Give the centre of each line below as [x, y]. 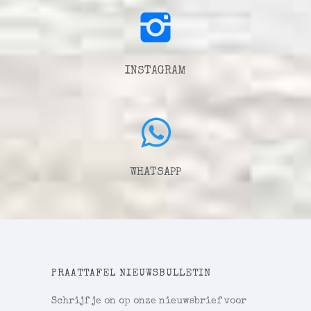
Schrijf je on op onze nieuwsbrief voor [149, 302]
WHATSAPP [155, 173]
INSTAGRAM [155, 72]
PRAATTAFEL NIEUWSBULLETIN [131, 274]
